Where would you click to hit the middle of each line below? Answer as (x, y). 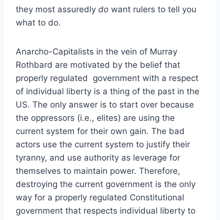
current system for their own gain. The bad (100, 131)
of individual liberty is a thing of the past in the (108, 91)
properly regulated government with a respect (107, 78)
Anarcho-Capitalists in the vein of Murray (96, 51)
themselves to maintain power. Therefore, (98, 171)
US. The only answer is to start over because (105, 104)
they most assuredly (57, 9)
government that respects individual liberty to (106, 210)
